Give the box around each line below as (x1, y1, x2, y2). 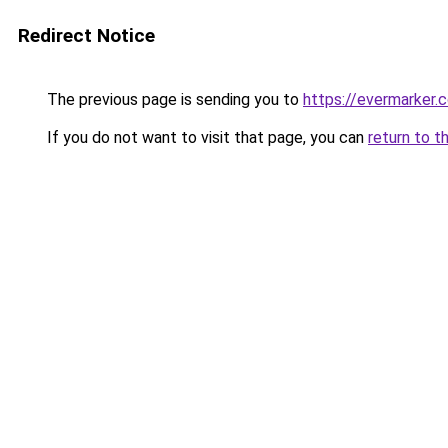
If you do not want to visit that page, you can (43, 128, 368, 147)
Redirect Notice (18, 24, 155, 47)
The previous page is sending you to (43, 90, 303, 109)
